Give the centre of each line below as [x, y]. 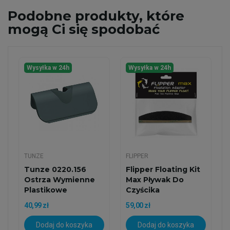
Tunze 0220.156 [55, 169]
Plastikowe [46, 190]
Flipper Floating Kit [163, 169]
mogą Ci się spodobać [84, 29]
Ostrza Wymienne [60, 180]
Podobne [40, 16]
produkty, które [128, 16]
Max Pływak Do [155, 180]
